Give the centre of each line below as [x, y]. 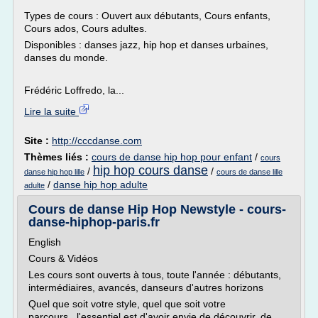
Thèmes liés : [58, 157]
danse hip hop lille [54, 172]
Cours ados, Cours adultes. [86, 28]
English [45, 242]
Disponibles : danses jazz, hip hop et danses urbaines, [146, 45]
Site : [38, 141]
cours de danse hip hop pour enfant [172, 157]
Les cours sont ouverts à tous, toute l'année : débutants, [155, 275]
